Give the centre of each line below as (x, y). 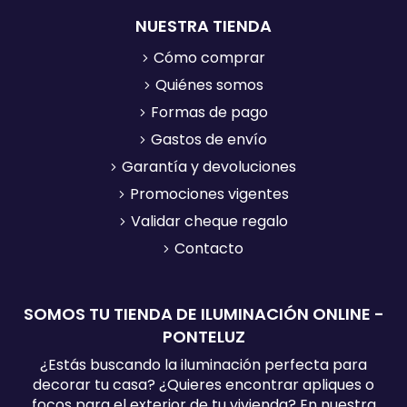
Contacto (209, 248)
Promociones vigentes (209, 194)
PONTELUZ (203, 336)
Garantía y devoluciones (209, 166)
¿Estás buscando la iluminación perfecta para (203, 364)
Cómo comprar (209, 57)
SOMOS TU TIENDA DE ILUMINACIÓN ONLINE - (203, 313)
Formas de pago (209, 112)
